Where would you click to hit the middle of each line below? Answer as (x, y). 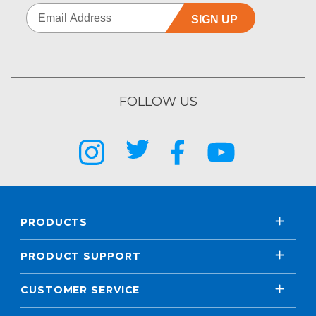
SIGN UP (214, 19)
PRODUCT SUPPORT (81, 256)
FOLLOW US (158, 102)
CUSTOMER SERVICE (80, 290)
